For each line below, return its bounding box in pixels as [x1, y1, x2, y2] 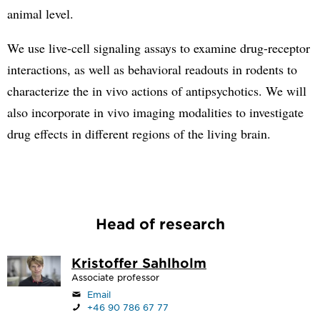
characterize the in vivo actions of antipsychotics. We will [7, 82, 306, 99]
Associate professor [71, 271, 159, 283]
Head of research [95, 215, 225, 232]
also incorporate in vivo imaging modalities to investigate [7, 104, 304, 121]
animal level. [7, 5, 74, 22]
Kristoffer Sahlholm [71, 255, 206, 271]
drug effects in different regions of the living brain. [7, 125, 271, 142]
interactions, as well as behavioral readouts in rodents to [7, 61, 297, 78]
